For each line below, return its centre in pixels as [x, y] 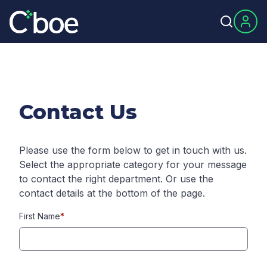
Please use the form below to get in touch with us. [133, 150]
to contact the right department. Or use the [116, 179]
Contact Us [78, 112]
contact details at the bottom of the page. [112, 193]
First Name [40, 216]
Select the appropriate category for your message [133, 164]
